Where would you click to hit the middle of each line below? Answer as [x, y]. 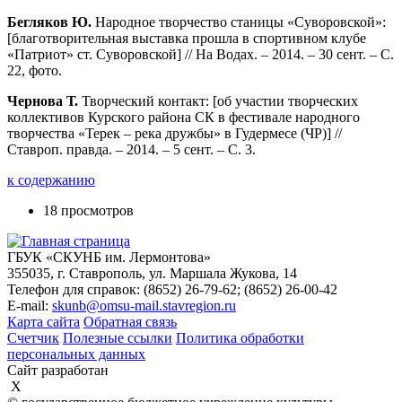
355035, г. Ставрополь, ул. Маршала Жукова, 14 [152, 273]
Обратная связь [130, 322]
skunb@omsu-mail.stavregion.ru [144, 306]
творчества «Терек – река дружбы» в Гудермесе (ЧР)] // [175, 133]
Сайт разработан [58, 370]
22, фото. [35, 70]
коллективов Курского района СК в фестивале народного [184, 117]
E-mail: [30, 306]
